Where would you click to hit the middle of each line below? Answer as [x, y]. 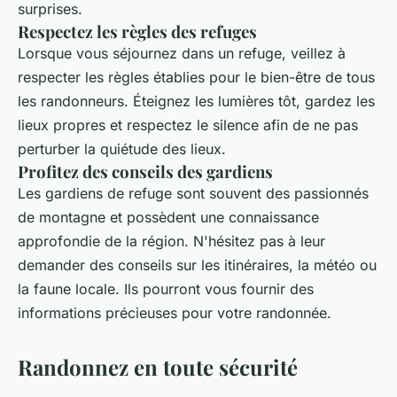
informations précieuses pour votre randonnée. [175, 312]
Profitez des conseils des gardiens [145, 171]
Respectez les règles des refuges [137, 31]
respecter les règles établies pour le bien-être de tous [196, 77]
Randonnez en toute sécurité [158, 366]
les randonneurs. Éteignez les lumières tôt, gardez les [196, 101]
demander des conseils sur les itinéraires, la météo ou [197, 265]
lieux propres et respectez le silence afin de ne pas [188, 125]
